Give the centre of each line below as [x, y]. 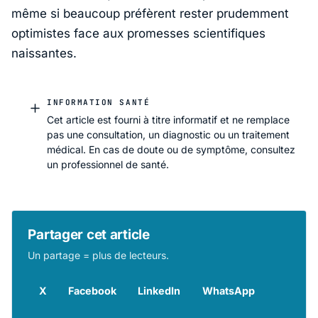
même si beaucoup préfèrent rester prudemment [150, 13]
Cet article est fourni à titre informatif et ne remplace [168, 120]
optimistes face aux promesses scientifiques [138, 33]
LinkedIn [159, 290]
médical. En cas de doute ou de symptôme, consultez [171, 149]
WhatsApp [228, 290]
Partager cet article [89, 234]
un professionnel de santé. [108, 164]
